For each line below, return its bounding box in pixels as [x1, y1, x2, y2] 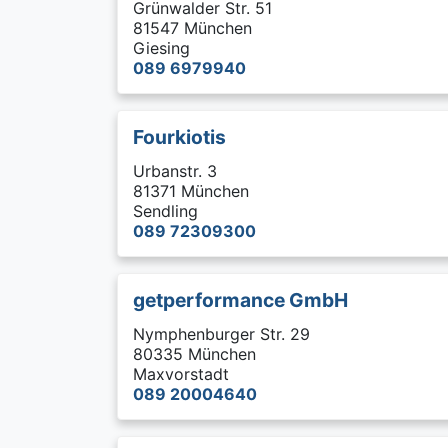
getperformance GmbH [133, 288, 348, 312]
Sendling [133, 201, 198, 221]
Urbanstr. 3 [133, 161, 217, 181]
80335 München [133, 344, 256, 364]
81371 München [133, 181, 249, 201]
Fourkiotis [133, 125, 226, 149]
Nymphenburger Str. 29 [133, 324, 310, 344]
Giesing [133, 38, 190, 58]
